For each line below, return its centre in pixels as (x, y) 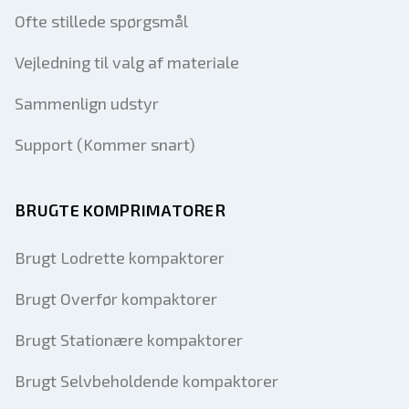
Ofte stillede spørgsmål (101, 21)
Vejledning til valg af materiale (127, 62)
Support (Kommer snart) (105, 144)
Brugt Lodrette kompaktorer (120, 257)
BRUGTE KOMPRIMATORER (120, 210)
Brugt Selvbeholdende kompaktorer (147, 381)
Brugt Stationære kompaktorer (129, 340)
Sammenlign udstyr (87, 103)
